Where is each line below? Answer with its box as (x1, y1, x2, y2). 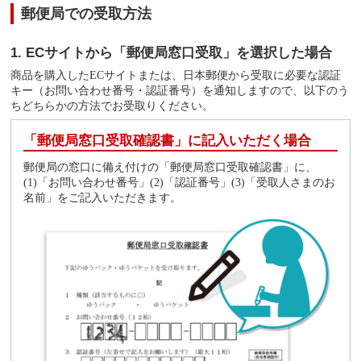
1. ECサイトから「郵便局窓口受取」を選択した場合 (10, 44, 333, 60)
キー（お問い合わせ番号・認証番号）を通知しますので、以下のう (10, 83, 350, 97)
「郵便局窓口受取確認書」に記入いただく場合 (23, 132, 312, 148)
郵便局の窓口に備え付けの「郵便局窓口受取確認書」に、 (23, 160, 317, 173)
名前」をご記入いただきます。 (23, 190, 182, 204)
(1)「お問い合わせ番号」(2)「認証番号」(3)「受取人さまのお (23, 175, 336, 189)
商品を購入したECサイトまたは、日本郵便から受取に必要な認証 (10, 68, 342, 81)
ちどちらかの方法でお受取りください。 (10, 98, 214, 112)
